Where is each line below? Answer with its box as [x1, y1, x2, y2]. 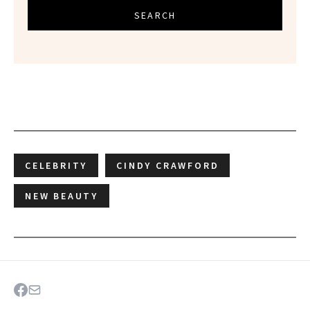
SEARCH [134, 9, 176, 22]
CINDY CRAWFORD [116, 159, 219, 172]
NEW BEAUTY [25, 190, 98, 203]
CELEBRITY [25, 159, 88, 172]
